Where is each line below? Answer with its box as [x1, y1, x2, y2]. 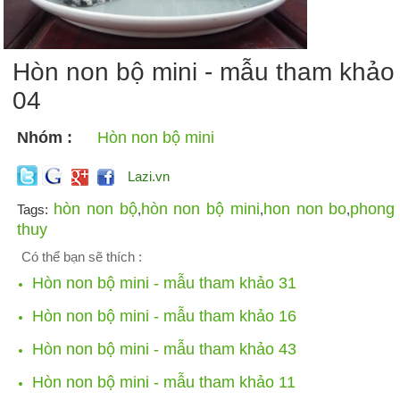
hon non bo [262, 200, 347, 219]
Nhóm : [17, 129, 73, 147]
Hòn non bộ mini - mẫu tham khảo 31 [31, 274, 296, 293]
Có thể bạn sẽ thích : [21, 249, 142, 265]
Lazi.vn [128, 169, 171, 185]
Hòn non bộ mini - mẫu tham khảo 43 [31, 340, 296, 359]
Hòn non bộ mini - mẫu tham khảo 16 [31, 307, 296, 326]
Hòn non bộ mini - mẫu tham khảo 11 [31, 373, 296, 392]
